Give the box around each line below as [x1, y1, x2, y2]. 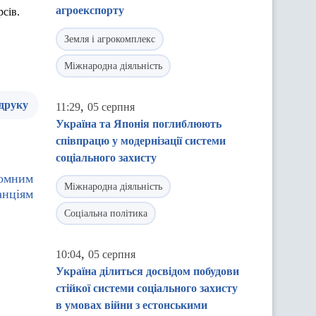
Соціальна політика [64, 208, 147, 219]
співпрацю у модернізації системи [56, 135, 226, 147]
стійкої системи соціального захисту [56, 282, 238, 294]
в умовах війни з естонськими [56, 299, 207, 311]
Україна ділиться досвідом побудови [56, 265, 239, 277]
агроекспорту [56, 4, 124, 16]
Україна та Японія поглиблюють [56, 118, 221, 130]
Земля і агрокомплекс [64, 34, 155, 44]
